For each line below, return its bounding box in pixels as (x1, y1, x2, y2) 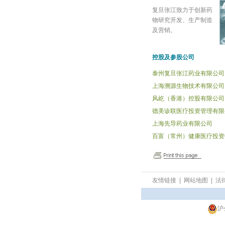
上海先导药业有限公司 (152, 120, 212, 127)
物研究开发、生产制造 (152, 17, 212, 24)
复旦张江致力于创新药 (152, 7, 212, 14)
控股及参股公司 (152, 54, 194, 61)
